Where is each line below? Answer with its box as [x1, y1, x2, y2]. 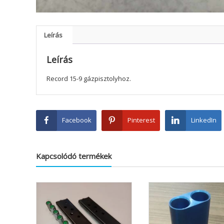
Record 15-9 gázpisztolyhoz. [46, 73, 131, 83]
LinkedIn [191, 115, 216, 124]
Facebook [62, 115, 91, 124]
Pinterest [127, 115, 155, 124]
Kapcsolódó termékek [36, 150, 111, 161]
